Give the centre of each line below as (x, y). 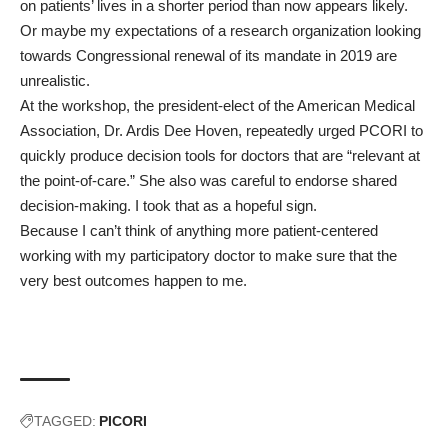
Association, (62, 130)
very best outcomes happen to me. (133, 280)
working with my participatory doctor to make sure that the (208, 255)
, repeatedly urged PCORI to (330, 130)
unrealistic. (55, 80)
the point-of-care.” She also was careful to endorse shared (208, 180)
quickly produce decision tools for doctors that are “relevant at (220, 155)
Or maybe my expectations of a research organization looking (220, 30)
